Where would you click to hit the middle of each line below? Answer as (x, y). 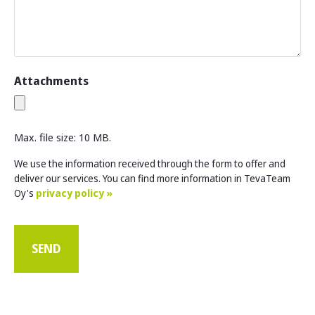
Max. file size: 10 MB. (63, 137)
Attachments (51, 81)
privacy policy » (74, 193)
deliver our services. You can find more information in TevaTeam (152, 178)
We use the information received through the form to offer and (150, 163)
